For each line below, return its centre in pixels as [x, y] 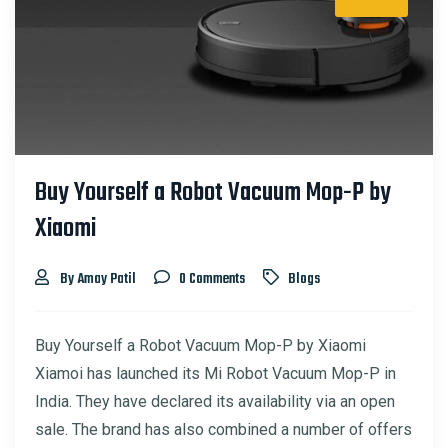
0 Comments [212, 279]
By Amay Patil [98, 279]
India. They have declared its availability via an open [215, 401]
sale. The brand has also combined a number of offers [223, 429]
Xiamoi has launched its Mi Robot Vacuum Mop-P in [215, 373]
